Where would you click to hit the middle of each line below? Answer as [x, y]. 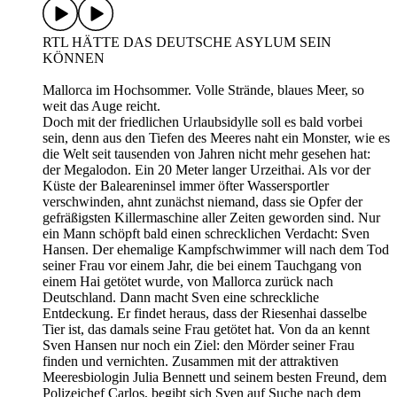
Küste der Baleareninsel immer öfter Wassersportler [186, 186]
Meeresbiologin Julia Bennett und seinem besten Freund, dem [214, 378]
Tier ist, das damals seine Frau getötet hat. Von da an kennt [206, 330]
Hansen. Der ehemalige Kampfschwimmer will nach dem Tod [216, 250]
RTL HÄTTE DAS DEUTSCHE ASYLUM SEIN [187, 43]
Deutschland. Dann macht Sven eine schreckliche [181, 298]
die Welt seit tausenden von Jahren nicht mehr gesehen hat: [206, 154]
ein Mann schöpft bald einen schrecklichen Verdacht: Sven [206, 234]
